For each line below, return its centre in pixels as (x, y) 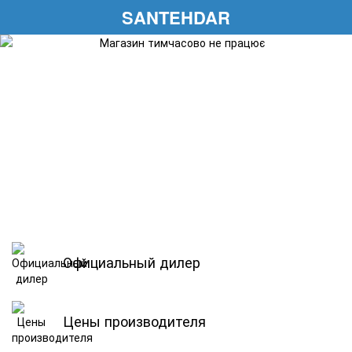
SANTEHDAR (176, 17)
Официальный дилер (132, 262)
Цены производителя (134, 321)
